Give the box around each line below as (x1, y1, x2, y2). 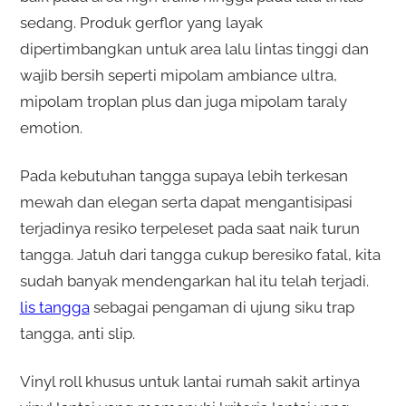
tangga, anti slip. (19, 324, 135, 343)
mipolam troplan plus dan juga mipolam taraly (19, 92, 347, 111)
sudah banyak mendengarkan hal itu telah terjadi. (19, 272, 369, 291)
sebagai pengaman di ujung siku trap (89, 298, 354, 317)
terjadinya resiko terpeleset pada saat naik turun (19, 219, 360, 238)
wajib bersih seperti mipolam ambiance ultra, (19, 66, 337, 85)
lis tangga (19, 298, 90, 317)
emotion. (19, 119, 82, 138)
